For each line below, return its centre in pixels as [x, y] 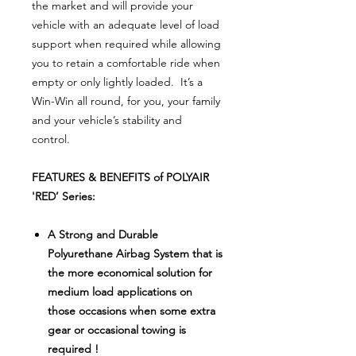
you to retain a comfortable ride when [126, 62]
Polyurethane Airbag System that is [135, 253]
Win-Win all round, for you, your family [126, 101]
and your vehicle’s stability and [107, 120]
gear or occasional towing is [117, 329]
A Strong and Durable [103, 234]
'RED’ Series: [64, 196]
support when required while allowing [126, 43]
